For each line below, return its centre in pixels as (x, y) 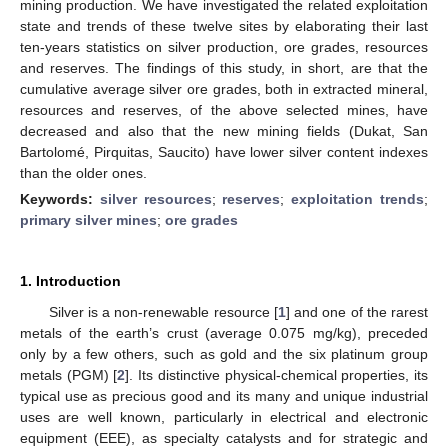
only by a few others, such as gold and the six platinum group (224, 353)
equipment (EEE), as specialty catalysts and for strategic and (224, 437)
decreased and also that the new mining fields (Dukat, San (224, 130)
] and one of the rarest (356, 311)
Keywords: (60, 198)
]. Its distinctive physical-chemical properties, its (277, 374)
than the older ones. (83, 172)
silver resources (155, 198)
